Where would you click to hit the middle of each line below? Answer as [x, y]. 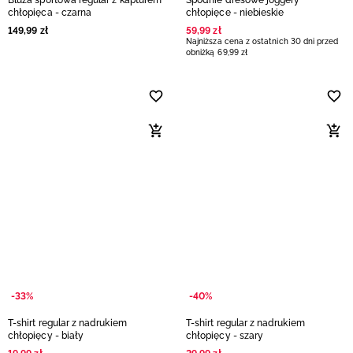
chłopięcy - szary [225, 336]
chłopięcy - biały [46, 336]
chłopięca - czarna [50, 13]
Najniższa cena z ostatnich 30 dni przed [262, 41]
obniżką [201, 52]
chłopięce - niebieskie [235, 13]
